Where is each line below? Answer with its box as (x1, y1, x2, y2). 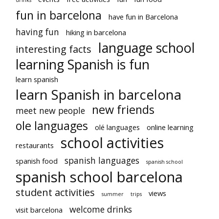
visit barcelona (16, 204, 63, 215)
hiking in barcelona (66, 27, 126, 37)
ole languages (16, 117, 88, 133)
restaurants (16, 140, 54, 150)
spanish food (16, 155, 58, 166)
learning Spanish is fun (16, 55, 150, 73)
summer (102, 190, 124, 197)
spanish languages (65, 154, 139, 166)
